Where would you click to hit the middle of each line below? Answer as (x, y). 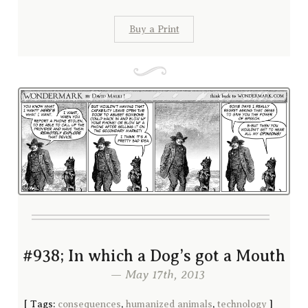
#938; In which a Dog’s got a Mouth (154, 256)
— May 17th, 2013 (154, 275)
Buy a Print (154, 29)
